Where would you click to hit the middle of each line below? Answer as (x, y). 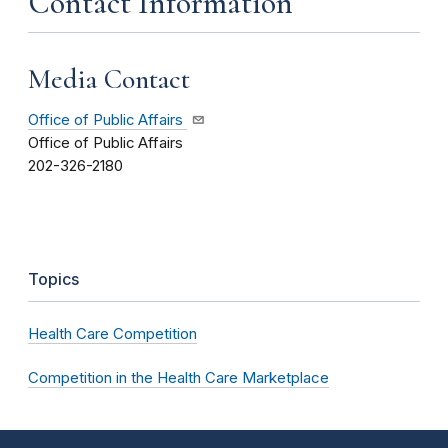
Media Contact (109, 78)
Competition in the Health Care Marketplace (178, 378)
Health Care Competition (112, 334)
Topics (53, 279)
